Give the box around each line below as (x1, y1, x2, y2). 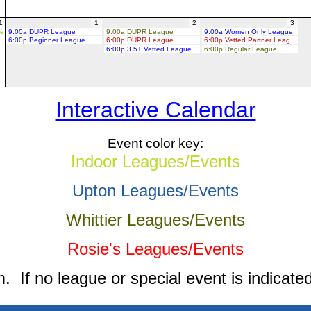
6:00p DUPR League (106, 36, 174, 44)
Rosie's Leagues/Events (67, 239, 244, 258)
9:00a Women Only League (204, 27, 293, 35)
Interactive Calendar (55, 96, 256, 122)
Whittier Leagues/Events (66, 210, 245, 229)
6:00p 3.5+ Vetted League (106, 44, 192, 53)
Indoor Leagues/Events (71, 151, 240, 171)
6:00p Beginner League (8, 36, 85, 44)
